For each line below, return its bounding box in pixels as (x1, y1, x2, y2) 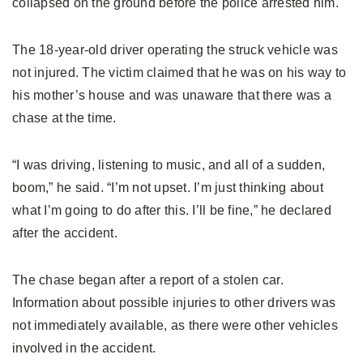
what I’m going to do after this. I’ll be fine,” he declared (12, 203, 331, 217)
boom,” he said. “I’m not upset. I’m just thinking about (12, 180, 323, 194)
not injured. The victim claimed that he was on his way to (12, 65, 347, 79)
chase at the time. (12, 110, 117, 125)
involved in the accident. (12, 340, 156, 355)
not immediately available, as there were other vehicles (12, 318, 338, 332)
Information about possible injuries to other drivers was (12, 295, 335, 310)
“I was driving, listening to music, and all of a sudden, (12, 157, 325, 172)
